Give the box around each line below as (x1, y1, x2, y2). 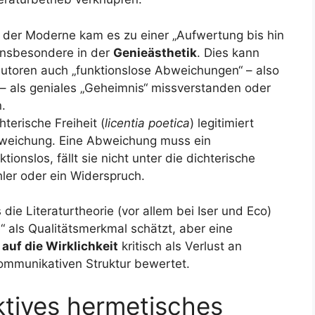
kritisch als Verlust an (118, 239, 242, 253)
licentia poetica (105, 115, 190, 130)
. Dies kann (197, 45, 259, 60)
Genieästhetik (113, 45, 197, 60)
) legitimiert (190, 115, 254, 130)
